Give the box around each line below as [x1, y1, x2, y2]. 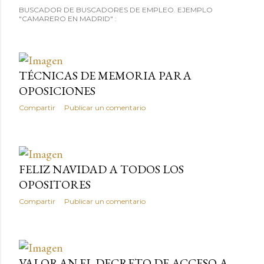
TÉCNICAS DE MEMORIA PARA [19, 67, 192, 83]
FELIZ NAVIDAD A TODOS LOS [19, 161, 184, 177]
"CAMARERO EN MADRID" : [19, 14, 117, 23]
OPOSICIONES [19, 82, 95, 98]
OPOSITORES [19, 176, 91, 192]
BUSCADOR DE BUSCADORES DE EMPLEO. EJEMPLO [19, 5, 213, 14]
